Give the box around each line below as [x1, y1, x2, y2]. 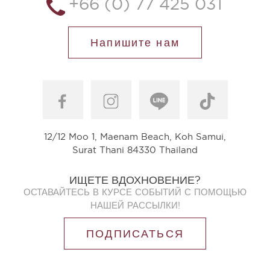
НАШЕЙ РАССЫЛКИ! [90, 200, 180, 211]
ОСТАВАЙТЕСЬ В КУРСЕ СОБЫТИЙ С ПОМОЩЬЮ [24, 187, 246, 198]
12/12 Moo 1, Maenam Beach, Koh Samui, [44, 131, 226, 142]
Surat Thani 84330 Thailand [72, 145, 198, 155]
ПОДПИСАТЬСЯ [86, 228, 184, 240]
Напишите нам [90, 37, 180, 49]
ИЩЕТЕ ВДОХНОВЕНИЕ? [69, 174, 201, 186]
